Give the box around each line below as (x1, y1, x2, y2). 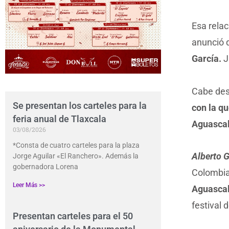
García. (191, 53, 223, 64)
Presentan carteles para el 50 (13, 211, 133, 222)
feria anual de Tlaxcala (13, 113, 106, 125)
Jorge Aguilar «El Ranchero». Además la (13, 152, 139, 161)
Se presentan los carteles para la (13, 100, 147, 111)
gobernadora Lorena (13, 163, 78, 171)
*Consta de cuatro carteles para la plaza (13, 141, 140, 150)
